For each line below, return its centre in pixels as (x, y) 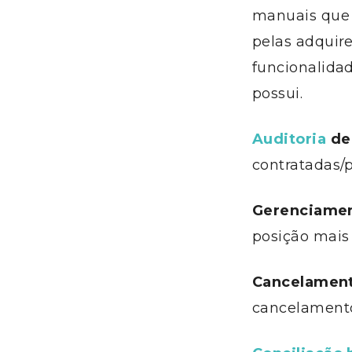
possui (276, 93)
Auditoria (290, 139)
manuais (285, 16)
